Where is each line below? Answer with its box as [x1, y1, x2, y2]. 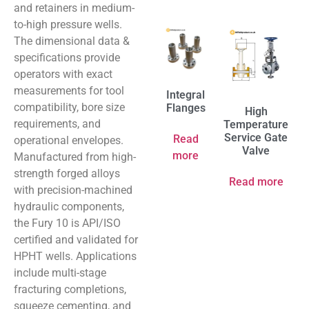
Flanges [166, 101, 206, 114]
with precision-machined [14, 183, 132, 197]
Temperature [223, 118, 288, 131]
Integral [166, 88, 205, 101]
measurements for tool [14, 84, 124, 97]
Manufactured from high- [14, 150, 136, 163]
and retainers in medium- [14, 1, 134, 14]
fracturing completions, [14, 283, 126, 296]
